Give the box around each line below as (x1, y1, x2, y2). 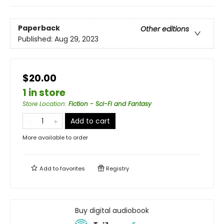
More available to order (22, 133, 88, 142)
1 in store (22, 86, 65, 100)
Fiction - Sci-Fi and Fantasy (68, 99, 151, 108)
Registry (104, 164, 129, 173)
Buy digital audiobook (75, 205, 149, 216)
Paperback (18, 22, 60, 33)
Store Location (22, 99, 65, 108)
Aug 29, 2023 (54, 33, 98, 44)
